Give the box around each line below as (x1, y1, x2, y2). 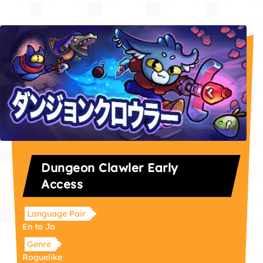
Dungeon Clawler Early (41, 160, 178, 175)
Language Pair (27, 208, 86, 219)
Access (41, 176, 83, 191)
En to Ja (22, 221, 56, 232)
